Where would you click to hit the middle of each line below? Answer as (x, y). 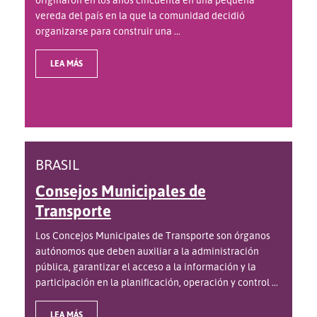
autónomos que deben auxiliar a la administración (147, 251)
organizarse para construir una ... (108, 31)
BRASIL (57, 165)
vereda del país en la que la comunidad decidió (140, 16)
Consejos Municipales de (121, 191)
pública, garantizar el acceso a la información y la (146, 267)
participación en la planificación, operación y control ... (157, 282)
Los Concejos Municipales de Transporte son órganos (153, 236)
